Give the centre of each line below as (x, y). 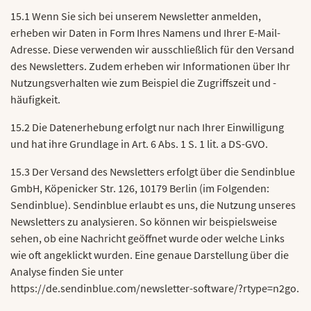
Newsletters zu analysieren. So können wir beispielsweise (144, 221)
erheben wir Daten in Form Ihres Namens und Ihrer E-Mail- (145, 33)
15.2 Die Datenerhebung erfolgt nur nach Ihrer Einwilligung (147, 127)
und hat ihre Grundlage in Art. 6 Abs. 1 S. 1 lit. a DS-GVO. (139, 144)
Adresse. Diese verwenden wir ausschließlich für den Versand (152, 49)
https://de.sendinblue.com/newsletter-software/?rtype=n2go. (155, 288)
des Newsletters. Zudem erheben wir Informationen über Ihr (150, 66)
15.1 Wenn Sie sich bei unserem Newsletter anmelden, (136, 16)
